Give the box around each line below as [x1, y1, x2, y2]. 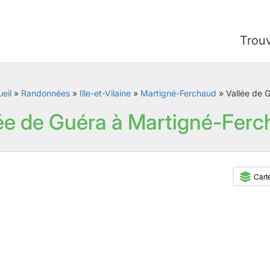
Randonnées [20, 88, 70, 99]
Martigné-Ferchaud [140, 88, 216, 99]
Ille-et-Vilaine [79, 88, 131, 99]
